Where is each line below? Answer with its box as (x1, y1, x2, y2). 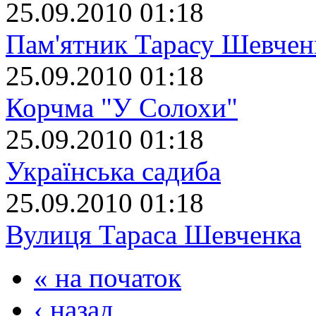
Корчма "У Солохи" (6, 92, 238, 123)
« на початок (34, 262, 181, 293)
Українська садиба (6, 155, 221, 186)
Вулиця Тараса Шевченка (6, 219, 301, 250)
